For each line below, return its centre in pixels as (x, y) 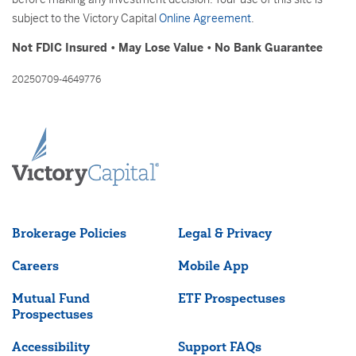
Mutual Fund (51, 298)
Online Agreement (205, 18)
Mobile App (213, 265)
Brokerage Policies (69, 233)
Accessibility (51, 346)
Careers (35, 265)
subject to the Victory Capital (85, 18)
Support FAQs (219, 346)
